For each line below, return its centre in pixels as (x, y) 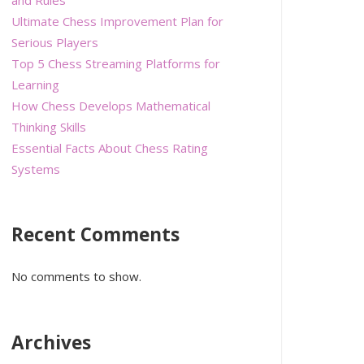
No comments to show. (76, 276)
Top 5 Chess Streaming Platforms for (115, 63)
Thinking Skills (48, 126)
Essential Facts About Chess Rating (109, 147)
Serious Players (54, 42)
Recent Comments (95, 235)
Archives (51, 342)
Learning (35, 84)
